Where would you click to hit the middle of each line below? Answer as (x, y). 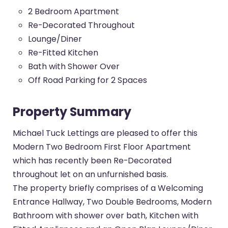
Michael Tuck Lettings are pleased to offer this (105, 133)
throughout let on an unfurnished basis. (91, 174)
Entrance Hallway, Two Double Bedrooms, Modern (112, 202)
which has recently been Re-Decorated (92, 160)
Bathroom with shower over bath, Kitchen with (106, 215)
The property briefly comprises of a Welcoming (108, 188)
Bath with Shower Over (74, 67)
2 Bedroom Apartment (74, 12)
